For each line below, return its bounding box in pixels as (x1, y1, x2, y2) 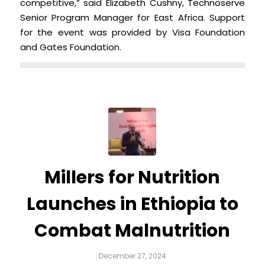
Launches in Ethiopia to (26, 192, 238, 217)
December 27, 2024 (98, 251, 166, 261)
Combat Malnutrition (34, 218, 231, 244)
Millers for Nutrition (44, 165, 221, 190)
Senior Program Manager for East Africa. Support (20, 11, 245, 24)
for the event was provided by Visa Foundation (20, 26, 245, 39)
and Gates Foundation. (20, 41, 121, 54)
